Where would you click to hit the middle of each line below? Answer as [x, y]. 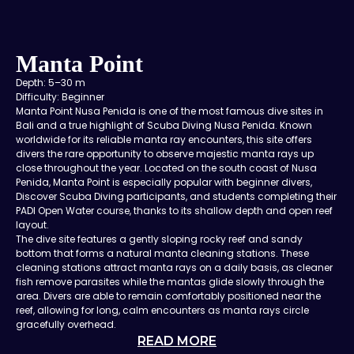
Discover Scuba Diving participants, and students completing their [176, 196]
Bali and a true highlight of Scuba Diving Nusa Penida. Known [164, 125]
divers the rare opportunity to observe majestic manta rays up [165, 153]
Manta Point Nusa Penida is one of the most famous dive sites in [169, 111]
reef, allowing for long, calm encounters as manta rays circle [162, 310]
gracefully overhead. [66, 324]
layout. [32, 224]
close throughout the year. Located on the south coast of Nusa [166, 168]
